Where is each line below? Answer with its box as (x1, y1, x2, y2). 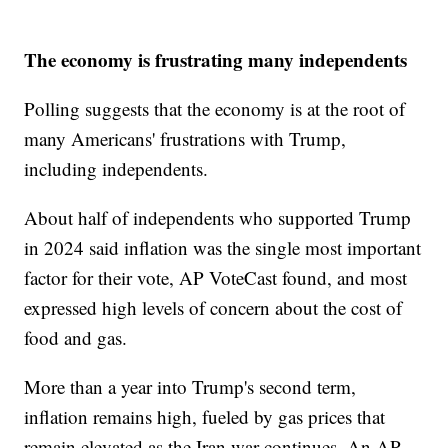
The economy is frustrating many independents (24, 45, 408, 73)
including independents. (24, 155, 209, 181)
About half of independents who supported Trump (24, 204, 412, 230)
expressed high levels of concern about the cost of (24, 294, 403, 320)
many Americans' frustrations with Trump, (24, 125, 347, 151)
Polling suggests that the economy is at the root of (24, 95, 406, 121)
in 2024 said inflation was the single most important (24, 234, 422, 260)
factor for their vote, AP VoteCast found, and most (24, 264, 408, 290)
